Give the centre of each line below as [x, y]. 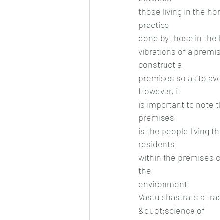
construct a [160, 64]
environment [163, 183]
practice [154, 24]
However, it [160, 91]
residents [157, 144]
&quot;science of [172, 210]
